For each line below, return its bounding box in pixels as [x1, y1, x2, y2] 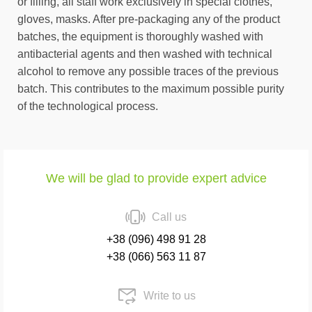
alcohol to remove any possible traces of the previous [17, 65, 279, 77]
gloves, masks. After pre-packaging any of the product [17, 13, 280, 25]
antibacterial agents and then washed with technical [17, 48, 272, 60]
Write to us [143, 290, 196, 302]
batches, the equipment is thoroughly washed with [17, 31, 263, 42]
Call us [152, 211, 187, 223]
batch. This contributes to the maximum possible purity [17, 83, 284, 95]
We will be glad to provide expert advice [45, 171, 267, 185]
